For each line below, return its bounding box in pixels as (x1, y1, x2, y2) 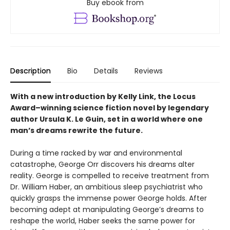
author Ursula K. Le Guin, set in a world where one (10, 113, 203, 124)
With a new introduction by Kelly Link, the (10, 91, 173, 102)
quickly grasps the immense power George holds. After (10, 193, 207, 203)
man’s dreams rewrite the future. (10, 125, 143, 136)
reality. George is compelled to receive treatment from (10, 170, 209, 181)
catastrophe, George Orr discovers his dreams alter (10, 159, 195, 169)
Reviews (135, 65, 163, 76)
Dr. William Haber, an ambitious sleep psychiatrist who (10, 181, 203, 192)
